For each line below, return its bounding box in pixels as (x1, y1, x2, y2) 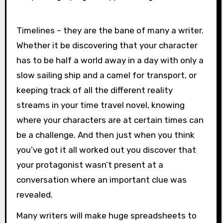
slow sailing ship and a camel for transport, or (16, 70, 197, 80)
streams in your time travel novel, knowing (16, 100, 185, 110)
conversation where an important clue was (16, 174, 187, 185)
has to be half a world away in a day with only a (16, 55, 204, 65)
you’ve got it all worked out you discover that (16, 144, 196, 155)
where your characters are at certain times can (16, 114, 204, 125)
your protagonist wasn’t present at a (16, 159, 163, 170)
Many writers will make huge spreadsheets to (16, 211, 197, 221)
